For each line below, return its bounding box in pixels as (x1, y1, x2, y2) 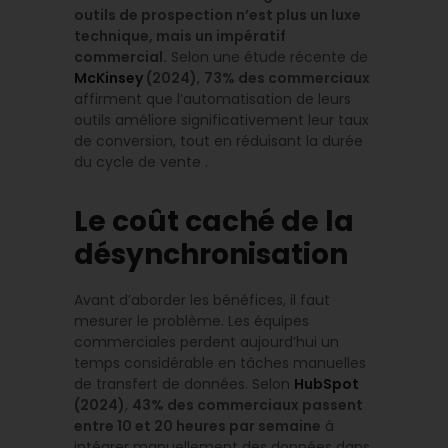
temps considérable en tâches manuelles (74, 353, 366, 374)
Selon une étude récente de (167, 47, 368, 68)
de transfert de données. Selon (74, 374, 294, 395)
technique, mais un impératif (74, 26, 286, 47)
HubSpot (294, 374, 359, 395)
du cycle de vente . (74, 152, 208, 173)
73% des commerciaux (204, 68, 370, 89)
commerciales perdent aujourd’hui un (74, 332, 339, 353)
